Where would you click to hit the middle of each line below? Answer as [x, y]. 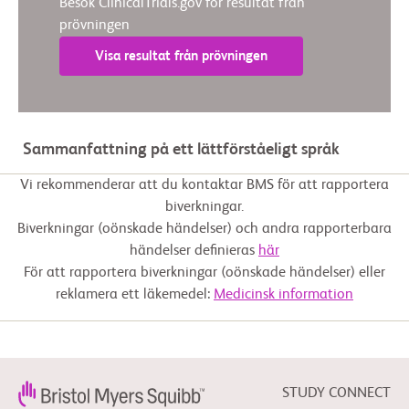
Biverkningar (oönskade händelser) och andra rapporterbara [204, 230]
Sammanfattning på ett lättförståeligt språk [181, 150]
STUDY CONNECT [336, 394]
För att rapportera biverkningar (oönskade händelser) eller [204, 273]
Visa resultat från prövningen [181, 57]
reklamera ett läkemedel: [135, 295]
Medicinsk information [283, 295]
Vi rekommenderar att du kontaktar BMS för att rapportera [204, 186]
